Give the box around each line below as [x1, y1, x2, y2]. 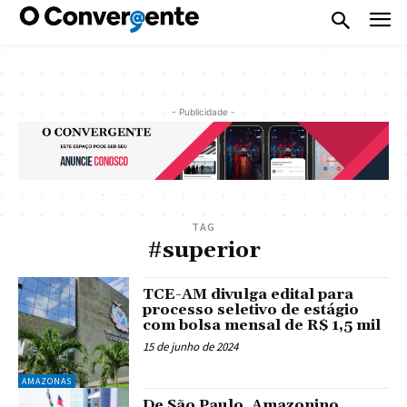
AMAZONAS [22, 375, 72, 388]
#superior [146, 236, 261, 264]
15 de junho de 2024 [143, 338, 239, 354]
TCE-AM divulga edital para [143, 284, 354, 303]
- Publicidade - [172, 105, 235, 117]
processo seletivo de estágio [143, 300, 360, 319]
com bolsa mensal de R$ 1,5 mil [143, 315, 382, 334]
